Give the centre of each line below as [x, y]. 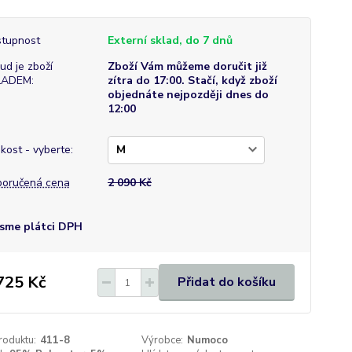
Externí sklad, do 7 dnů [170, 40]
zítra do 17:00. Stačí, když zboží [192, 81]
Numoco [208, 340]
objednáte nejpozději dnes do [188, 95]
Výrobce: [163, 340]
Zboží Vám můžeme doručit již [187, 66]
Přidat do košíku [226, 282]
